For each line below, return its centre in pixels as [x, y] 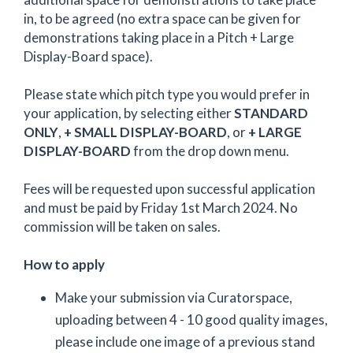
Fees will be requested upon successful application [169, 188]
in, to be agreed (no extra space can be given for [162, 18]
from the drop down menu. [210, 150]
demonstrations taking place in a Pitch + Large [159, 37]
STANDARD [271, 113]
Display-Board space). [88, 56]
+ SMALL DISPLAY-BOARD [145, 132]
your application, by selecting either [129, 113]
